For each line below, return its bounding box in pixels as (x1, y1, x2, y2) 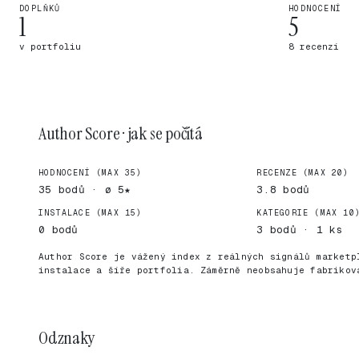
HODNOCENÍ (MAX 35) (38, 167, 143, 178)
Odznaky (38, 326, 95, 349)
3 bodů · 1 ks (256, 223, 343, 236)
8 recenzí (288, 41, 339, 52)
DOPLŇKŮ (19, 3, 61, 14)
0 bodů (38, 223, 79, 236)
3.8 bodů (256, 183, 310, 196)
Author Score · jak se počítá (38, 122, 203, 145)
